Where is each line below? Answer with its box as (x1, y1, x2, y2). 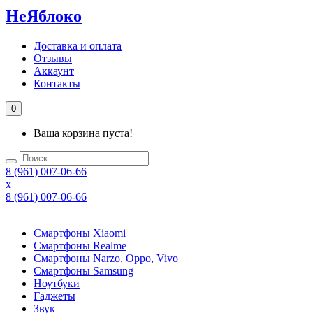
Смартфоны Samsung (34, 264, 133, 277)
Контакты (34, 77, 80, 89)
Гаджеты (34, 289, 75, 302)
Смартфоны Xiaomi (34, 226, 126, 239)
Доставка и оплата (34, 39, 122, 52)
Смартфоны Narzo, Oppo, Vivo (34, 252, 178, 264)
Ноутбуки (34, 277, 80, 289)
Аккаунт (34, 64, 74, 77)
